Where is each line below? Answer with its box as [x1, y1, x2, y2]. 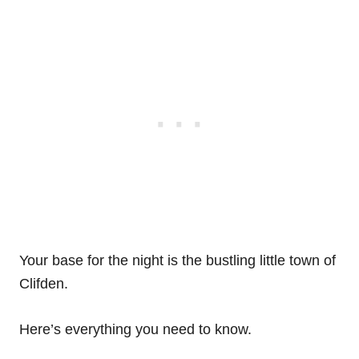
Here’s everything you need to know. [19, 321, 252, 337]
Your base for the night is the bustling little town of [19, 252, 336, 268]
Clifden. [19, 275, 68, 292]
